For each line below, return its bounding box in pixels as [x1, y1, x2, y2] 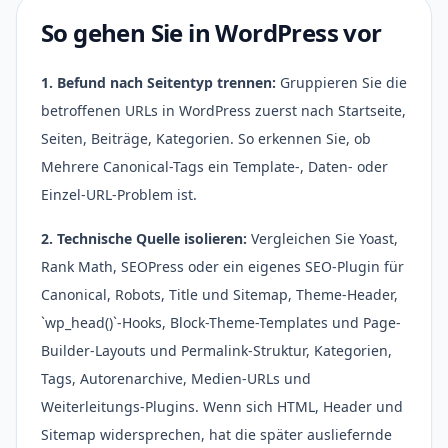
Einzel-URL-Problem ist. [41, 185, 197, 204]
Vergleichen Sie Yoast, [247, 229, 398, 248]
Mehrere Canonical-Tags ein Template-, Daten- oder [41, 157, 388, 176]
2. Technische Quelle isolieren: [41, 229, 247, 248]
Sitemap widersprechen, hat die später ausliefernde [41, 425, 392, 444]
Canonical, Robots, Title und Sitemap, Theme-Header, [41, 285, 398, 304]
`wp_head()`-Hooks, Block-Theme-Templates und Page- [41, 313, 401, 332]
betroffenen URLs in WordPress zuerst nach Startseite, [41, 101, 406, 120]
